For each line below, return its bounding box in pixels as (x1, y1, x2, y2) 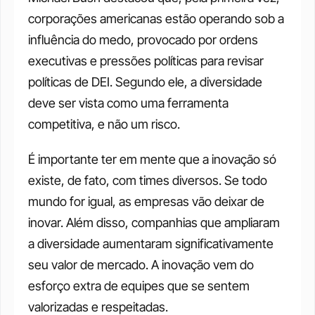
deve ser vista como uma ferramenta (28, 96, 229, 111)
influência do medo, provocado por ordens (28, 32, 258, 48)
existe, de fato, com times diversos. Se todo (28, 173, 267, 188)
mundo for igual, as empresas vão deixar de (28, 194, 264, 210)
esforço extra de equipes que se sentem (28, 278, 250, 294)
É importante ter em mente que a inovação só (28, 152, 276, 167)
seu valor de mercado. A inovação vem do (28, 257, 254, 273)
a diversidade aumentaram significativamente (28, 236, 274, 252)
